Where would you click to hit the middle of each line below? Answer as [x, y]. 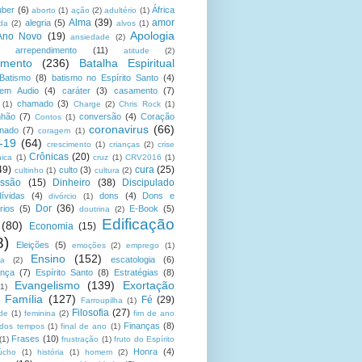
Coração [158, 117]
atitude [136, 51]
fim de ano [154, 314]
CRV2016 [143, 158]
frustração [80, 339]
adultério [121, 11]
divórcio [63, 196]
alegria [38, 23]
